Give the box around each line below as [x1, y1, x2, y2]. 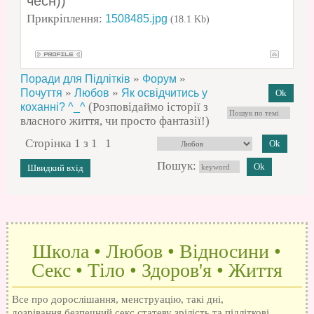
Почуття [20, 87, 62, 100]
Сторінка [25, 137, 74, 151]
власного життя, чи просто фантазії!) [20, 114, 210, 128]
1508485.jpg [104, 13, 168, 25]
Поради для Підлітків [20, 73, 130, 86]
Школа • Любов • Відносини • [32, 240, 282, 263]
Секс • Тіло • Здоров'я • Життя [31, 259, 282, 282]
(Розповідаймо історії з [88, 100, 208, 114]
